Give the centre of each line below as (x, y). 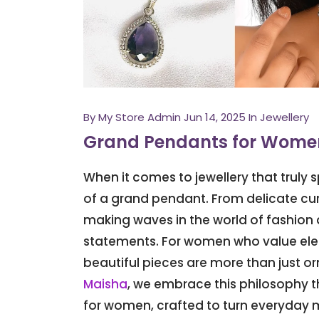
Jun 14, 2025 (215, 117)
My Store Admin (140, 117)
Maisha (105, 284)
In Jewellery (279, 117)
